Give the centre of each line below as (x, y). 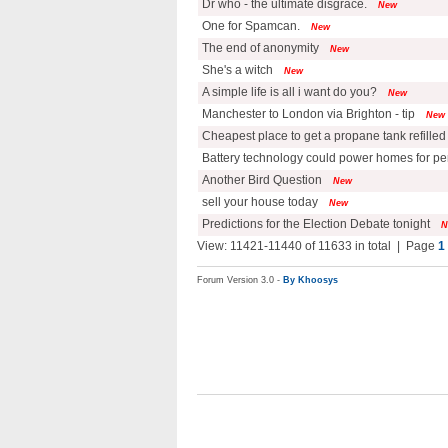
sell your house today (258, 202)
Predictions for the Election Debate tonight (314, 224)
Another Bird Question (262, 180)
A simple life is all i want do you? (288, 92)
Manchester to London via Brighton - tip (307, 114)
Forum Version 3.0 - (240, 280)
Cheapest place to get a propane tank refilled (322, 136)
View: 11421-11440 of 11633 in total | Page (317, 246)
